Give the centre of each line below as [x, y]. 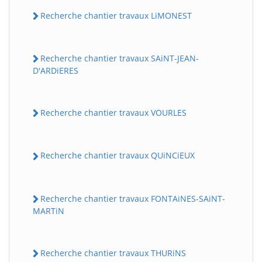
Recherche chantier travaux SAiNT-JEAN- [120, 58]
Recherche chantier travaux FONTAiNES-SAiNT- [133, 198]
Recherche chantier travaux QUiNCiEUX [118, 156]
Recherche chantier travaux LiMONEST [116, 15]
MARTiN [49, 211]
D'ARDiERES [56, 70]
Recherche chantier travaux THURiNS [113, 253]
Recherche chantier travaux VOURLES [113, 113]
